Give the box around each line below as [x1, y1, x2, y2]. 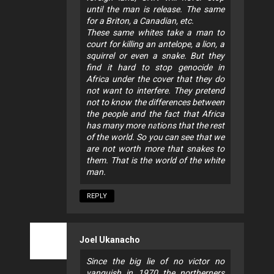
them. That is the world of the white [86, 155, 224, 166]
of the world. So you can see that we [86, 132, 224, 143]
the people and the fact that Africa [86, 109, 224, 119]
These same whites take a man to [86, 28, 224, 38]
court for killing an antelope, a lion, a [86, 39, 224, 50]
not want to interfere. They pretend [86, 86, 224, 96]
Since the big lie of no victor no [86, 256, 224, 267]
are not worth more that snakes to [86, 144, 224, 154]
